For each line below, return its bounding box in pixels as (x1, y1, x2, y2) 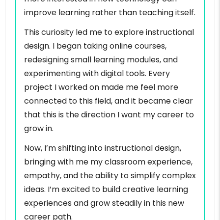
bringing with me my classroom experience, (24, 156, 192, 168)
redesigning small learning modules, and (24, 54, 178, 66)
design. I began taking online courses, (24, 40, 166, 52)
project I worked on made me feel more (24, 82, 178, 93)
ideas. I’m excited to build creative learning (24, 184, 188, 195)
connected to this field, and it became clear (24, 95, 193, 107)
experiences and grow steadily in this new (24, 197, 184, 209)
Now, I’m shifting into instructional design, (24, 142, 181, 154)
